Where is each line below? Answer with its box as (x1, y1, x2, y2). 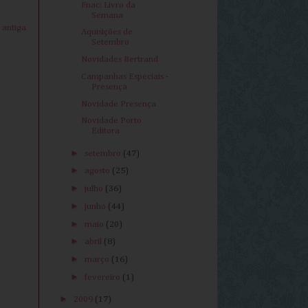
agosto (84, 166, 112, 176)
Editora (91, 126, 120, 136)
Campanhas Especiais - (81, 71, 169, 81)
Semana (91, 10, 124, 20)
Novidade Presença (81, 99, 157, 109)
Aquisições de (81, 27, 133, 37)
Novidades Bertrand (81, 55, 159, 65)
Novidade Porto (81, 116, 142, 126)
